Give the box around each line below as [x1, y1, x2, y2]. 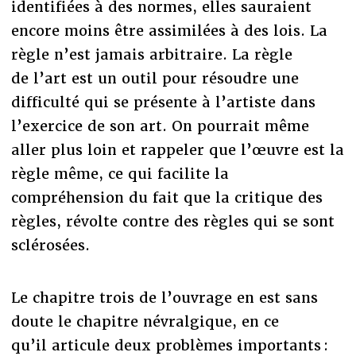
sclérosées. [10, 235, 90, 254]
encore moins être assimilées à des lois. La [10, 21, 327, 40]
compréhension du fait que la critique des [10, 188, 323, 207]
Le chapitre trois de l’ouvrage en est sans [10, 288, 318, 307]
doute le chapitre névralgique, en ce [10, 311, 279, 331]
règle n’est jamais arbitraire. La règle [10, 44, 292, 64]
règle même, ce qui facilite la [10, 164, 229, 183]
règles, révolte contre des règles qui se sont [10, 211, 335, 230]
